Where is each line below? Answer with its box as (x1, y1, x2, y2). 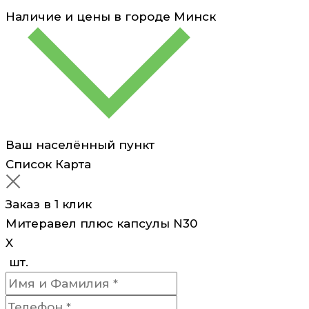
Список (6, 157, 52, 171)
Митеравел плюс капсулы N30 (6, 216, 197, 230)
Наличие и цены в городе (6, 9, 170, 23)
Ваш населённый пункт (6, 137, 154, 152)
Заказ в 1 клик (6, 197, 92, 211)
